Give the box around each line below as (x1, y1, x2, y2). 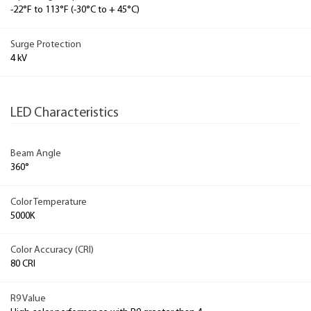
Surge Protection (10, 39, 81, 50)
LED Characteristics (10, 106, 119, 120)
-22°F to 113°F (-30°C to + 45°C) (10, 5, 140, 16)
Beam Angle (10, 149, 61, 160)
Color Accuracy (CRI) (10, 245, 94, 256)
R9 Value (10, 293, 46, 304)
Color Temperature (10, 196, 87, 208)
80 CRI (10, 259, 35, 270)
